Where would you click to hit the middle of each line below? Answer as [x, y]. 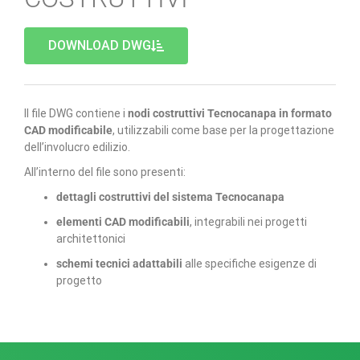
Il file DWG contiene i [76, 113]
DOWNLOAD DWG [100, 45]
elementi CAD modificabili [123, 222]
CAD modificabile [68, 130]
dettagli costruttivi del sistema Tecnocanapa [170, 197]
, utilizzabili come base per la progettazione [223, 130]
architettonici [91, 239]
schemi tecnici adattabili [119, 264]
